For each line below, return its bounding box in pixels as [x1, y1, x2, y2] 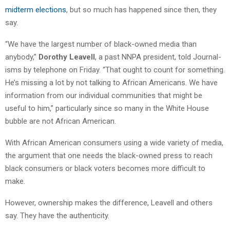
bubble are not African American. [5, 116, 116, 126]
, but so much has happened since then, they [66, 5, 217, 14]
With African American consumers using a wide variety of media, [5, 138, 223, 147]
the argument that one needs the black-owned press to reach [5, 150, 213, 160]
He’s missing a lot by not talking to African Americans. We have [5, 78, 218, 87]
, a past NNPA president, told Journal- [95, 52, 221, 62]
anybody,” [5, 52, 36, 62]
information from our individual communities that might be [5, 90, 202, 100]
